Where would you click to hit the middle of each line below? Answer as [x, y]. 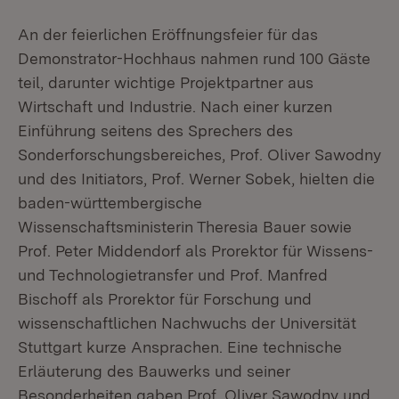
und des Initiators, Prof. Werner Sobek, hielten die [196, 179]
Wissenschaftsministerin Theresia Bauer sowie [185, 227]
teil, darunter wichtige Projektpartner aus [166, 82]
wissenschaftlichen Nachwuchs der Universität [187, 323]
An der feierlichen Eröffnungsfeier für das [168, 34]
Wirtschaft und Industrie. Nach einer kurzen [175, 106]
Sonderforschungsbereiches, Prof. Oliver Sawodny [199, 155]
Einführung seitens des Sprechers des [155, 130]
